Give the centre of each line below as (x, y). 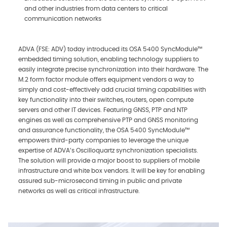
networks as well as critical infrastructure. (79, 191)
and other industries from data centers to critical (96, 9)
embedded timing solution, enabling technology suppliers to (109, 59)
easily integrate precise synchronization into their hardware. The (113, 69)
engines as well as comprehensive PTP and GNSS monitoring (108, 120)
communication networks (63, 19)
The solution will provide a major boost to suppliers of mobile (109, 161)
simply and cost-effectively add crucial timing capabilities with (112, 90)
